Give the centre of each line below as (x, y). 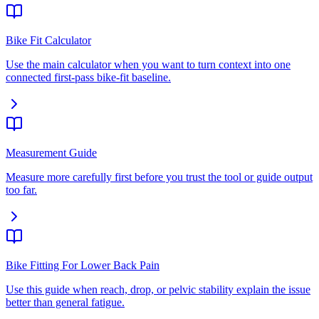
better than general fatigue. (65, 302)
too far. (21, 189)
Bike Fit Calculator (48, 40)
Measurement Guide (51, 152)
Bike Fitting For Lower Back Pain (83, 265)
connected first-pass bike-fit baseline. (88, 77)
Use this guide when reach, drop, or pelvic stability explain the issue (158, 289)
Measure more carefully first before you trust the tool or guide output (159, 177)
